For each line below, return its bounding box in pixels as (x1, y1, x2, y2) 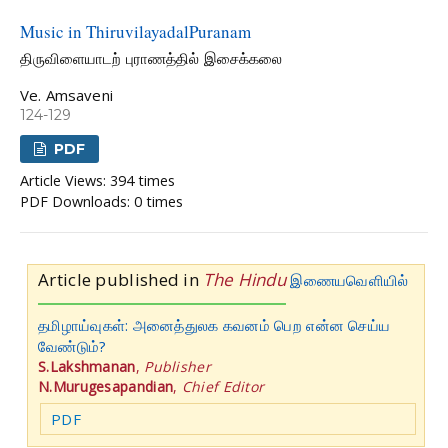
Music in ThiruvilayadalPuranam (20, 19, 251, 43)
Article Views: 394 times (20, 170, 175, 190)
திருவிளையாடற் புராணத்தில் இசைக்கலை (20, 50, 282, 69)
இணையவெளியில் (290, 269, 409, 290)
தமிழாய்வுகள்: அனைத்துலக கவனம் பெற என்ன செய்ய (38, 314, 391, 335)
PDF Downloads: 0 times (20, 191, 183, 211)
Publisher (144, 356, 211, 376)
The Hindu (203, 267, 287, 291)
